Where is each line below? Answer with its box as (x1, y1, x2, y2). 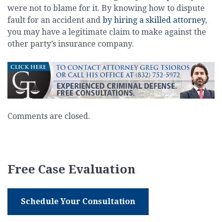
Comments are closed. (7, 111, 90, 121)
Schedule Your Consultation (21, 197, 135, 207)
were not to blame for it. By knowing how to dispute (7, 3, 205, 13)
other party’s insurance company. (7, 39, 134, 49)
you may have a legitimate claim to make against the (7, 27, 206, 37)
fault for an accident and (7, 15, 103, 25)
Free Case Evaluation (7, 163, 135, 177)
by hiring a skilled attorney (103, 15, 205, 25)
